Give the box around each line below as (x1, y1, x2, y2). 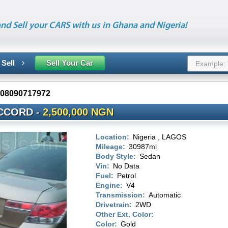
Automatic (149, 191, 181, 199)
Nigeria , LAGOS (133, 133, 186, 141)
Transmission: (96, 191, 145, 199)
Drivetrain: (96, 201, 132, 209)
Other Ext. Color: (96, 210, 154, 218)
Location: (96, 133, 129, 141)
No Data (113, 162, 139, 170)
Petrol (117, 172, 136, 180)
